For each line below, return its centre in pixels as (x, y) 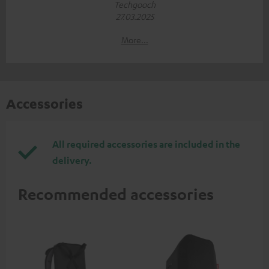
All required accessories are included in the (146, 144)
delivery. (72, 160)
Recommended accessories (116, 194)
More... (134, 39)
